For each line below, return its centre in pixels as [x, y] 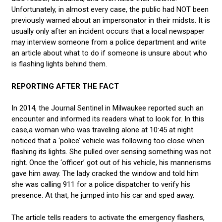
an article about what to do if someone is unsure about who [109, 53]
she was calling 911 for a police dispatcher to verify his [101, 185]
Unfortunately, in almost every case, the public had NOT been [110, 10]
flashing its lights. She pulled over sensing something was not [111, 152]
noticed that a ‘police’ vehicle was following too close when [108, 141]
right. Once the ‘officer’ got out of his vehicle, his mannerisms [111, 163]
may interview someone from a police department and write [109, 42]
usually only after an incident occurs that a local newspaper [108, 31]
